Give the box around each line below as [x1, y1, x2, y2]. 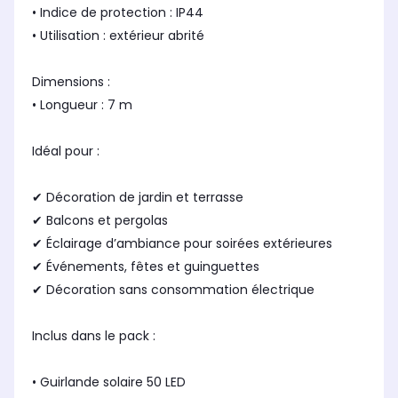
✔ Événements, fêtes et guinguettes [32, 258, 259, 276]
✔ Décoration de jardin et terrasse [32, 188, 243, 207]
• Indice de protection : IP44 [32, 4, 203, 22]
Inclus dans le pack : [32, 327, 155, 346]
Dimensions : [32, 73, 110, 92]
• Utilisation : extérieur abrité [32, 27, 204, 45]
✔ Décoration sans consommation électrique [32, 281, 314, 299]
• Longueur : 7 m [32, 96, 132, 115]
